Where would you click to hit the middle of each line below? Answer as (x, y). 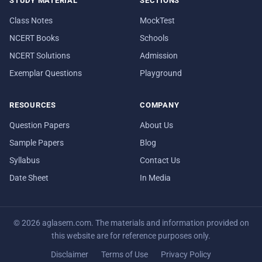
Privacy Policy (186, 255)
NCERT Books (34, 38)
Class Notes (31, 21)
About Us (156, 125)
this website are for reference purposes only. (131, 236)
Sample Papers (37, 143)
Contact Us (160, 161)
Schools (154, 38)
